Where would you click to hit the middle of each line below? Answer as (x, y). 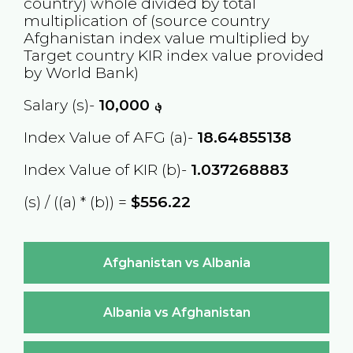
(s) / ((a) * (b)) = (77, 202)
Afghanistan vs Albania (176, 262)
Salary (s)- (61, 104)
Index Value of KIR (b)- (107, 170)
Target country (80, 55)
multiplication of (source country (146, 20)
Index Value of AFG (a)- (110, 137)
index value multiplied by (212, 37)
